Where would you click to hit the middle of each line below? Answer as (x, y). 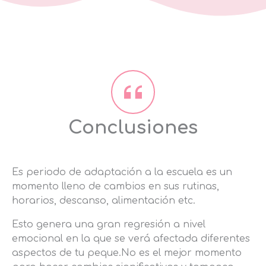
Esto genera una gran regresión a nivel (109, 225)
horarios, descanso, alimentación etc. (104, 201)
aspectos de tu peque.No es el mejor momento (127, 253)
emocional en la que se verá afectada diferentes (131, 239)
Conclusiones (133, 128)
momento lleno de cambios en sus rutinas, (115, 187)
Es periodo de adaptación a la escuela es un (122, 172)
